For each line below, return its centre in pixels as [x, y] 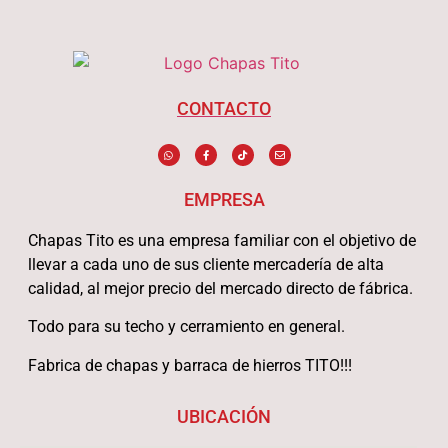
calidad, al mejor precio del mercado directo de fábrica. [220, 288]
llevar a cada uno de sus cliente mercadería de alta [205, 264]
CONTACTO [224, 108]
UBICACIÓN [224, 416]
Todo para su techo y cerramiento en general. [186, 327]
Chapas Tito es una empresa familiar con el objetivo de [221, 240]
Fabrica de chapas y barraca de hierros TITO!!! [189, 365]
